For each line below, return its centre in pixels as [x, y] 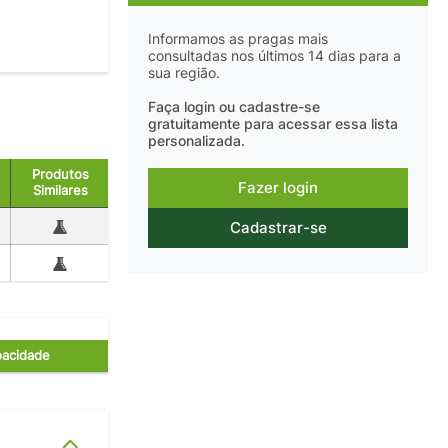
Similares [60, 190]
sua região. [184, 72]
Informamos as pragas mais [238, 38]
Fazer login [278, 188]
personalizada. [196, 141]
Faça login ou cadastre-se [234, 107]
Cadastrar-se [278, 228]
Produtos [60, 174]
